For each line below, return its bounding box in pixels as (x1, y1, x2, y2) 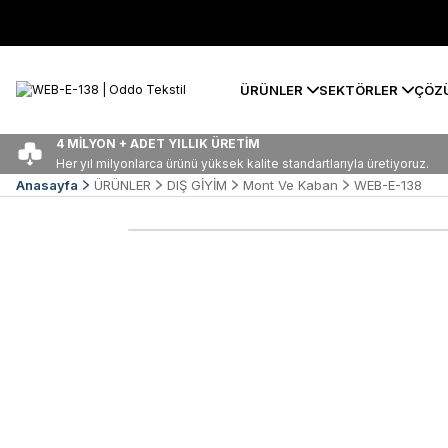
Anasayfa (16, 177, 78, 193)
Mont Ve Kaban (243, 177, 338, 193)
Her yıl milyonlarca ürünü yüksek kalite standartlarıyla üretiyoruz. (56, 156, 429, 171)
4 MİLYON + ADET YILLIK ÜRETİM (56, 136, 260, 151)
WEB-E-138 (354, 177, 422, 193)
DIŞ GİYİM (167, 177, 227, 193)
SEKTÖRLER (319, 81, 398, 98)
